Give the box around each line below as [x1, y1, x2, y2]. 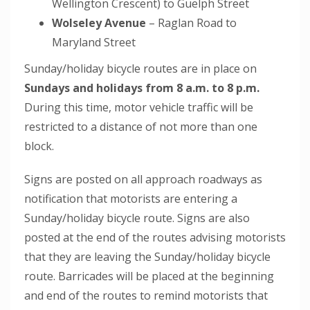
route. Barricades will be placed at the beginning [24, 268, 274, 284]
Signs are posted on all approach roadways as [24, 172, 262, 188]
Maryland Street [52, 35, 136, 51]
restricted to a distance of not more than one [24, 119, 257, 135]
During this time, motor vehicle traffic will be [24, 100, 253, 116]
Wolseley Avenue [52, 15, 146, 31]
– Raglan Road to [146, 15, 237, 31]
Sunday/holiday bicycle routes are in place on [24, 61, 257, 77]
